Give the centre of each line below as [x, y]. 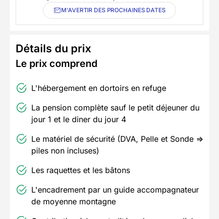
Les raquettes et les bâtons [81, 170]
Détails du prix [54, 49]
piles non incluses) [65, 151]
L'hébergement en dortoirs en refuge [99, 88]
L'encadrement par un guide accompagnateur [115, 190]
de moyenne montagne [74, 202]
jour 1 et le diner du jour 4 [79, 120]
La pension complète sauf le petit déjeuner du [115, 108]
